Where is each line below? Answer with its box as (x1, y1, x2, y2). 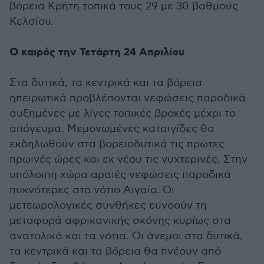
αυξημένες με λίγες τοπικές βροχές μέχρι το (9, 107, 236, 120)
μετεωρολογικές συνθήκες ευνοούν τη (9, 199, 207, 212)
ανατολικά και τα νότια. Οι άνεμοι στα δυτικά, (9, 230, 243, 242)
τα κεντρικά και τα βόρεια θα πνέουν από (9, 245, 221, 258)
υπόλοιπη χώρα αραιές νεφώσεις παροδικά (9, 169, 231, 181)
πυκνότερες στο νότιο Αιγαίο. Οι (9, 184, 174, 196)
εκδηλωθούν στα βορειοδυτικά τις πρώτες (9, 138, 225, 150)
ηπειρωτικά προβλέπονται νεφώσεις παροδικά (9, 92, 246, 104)
